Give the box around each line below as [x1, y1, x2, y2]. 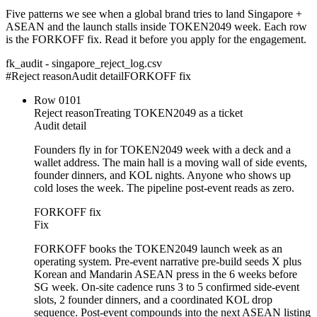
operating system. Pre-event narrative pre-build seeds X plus [34, 255, 301, 268]
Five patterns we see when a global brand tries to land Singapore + [6, 8, 302, 21]
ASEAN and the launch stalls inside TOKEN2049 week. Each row [6, 21, 307, 33]
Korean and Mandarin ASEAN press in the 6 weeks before [34, 268, 297, 281]
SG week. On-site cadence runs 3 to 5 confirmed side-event [34, 281, 299, 294]
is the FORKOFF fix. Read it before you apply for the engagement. [6, 33, 306, 46]
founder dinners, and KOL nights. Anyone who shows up [34, 169, 291, 182]
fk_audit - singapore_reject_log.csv [6, 57, 162, 70]
